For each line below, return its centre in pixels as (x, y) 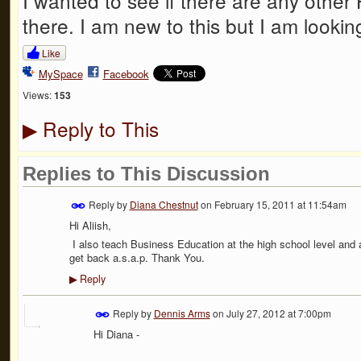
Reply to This (98, 128)
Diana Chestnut (164, 204)
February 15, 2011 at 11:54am (280, 204)
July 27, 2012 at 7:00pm (278, 313)
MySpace (60, 74)
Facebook (126, 74)
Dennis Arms (182, 313)
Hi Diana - (116, 334)
